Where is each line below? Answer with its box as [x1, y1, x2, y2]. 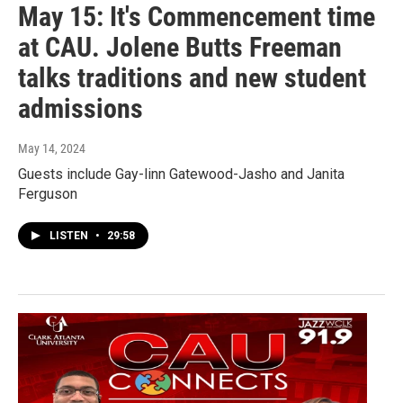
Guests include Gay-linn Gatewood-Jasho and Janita [18, 166, 345, 184]
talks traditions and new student [18, 62, 366, 94]
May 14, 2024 [18, 141, 85, 157]
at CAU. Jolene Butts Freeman [18, 31, 342, 64]
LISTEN [49, 229, 91, 243]
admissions [18, 93, 143, 125]
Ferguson [18, 185, 77, 203]
